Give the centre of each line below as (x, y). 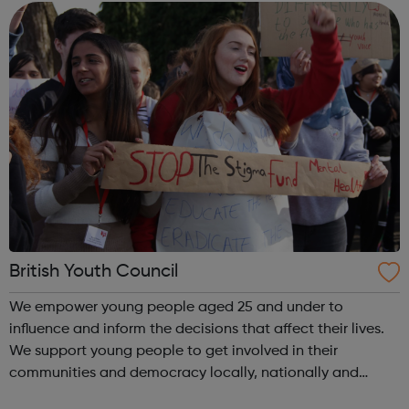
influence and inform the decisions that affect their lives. (197, 329)
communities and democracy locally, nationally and (184, 373)
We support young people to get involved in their (173, 351)
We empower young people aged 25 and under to (176, 307)
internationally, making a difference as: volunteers (142, 395)
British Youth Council (94, 272)
